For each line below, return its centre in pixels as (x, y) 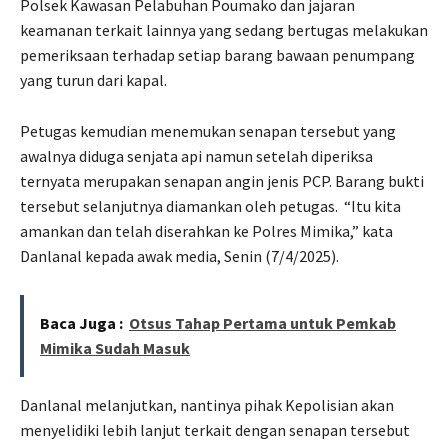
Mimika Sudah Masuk (115, 348)
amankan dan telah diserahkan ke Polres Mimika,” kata (206, 231)
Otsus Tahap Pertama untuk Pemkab (262, 323)
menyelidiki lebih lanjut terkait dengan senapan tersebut (215, 430)
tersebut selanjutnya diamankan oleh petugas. (179, 206)
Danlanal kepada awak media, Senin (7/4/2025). (179, 256)
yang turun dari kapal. (93, 80)
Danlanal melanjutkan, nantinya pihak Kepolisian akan (207, 405)
